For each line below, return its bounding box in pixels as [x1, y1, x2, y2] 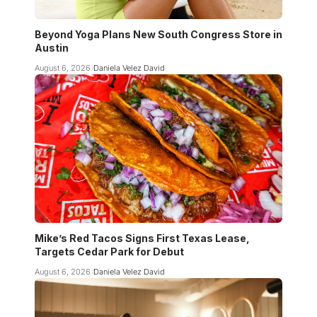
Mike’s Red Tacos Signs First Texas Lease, [35, 231, 250, 244]
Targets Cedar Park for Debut [35, 245, 184, 258]
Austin [35, 41, 69, 54]
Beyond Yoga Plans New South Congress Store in [35, 28, 282, 40]
